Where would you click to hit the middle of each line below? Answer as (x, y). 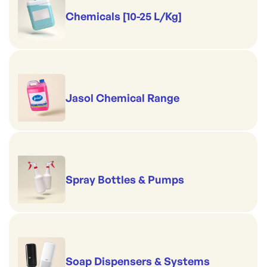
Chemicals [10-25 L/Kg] (124, 16)
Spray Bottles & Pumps (125, 179)
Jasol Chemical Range (122, 98)
